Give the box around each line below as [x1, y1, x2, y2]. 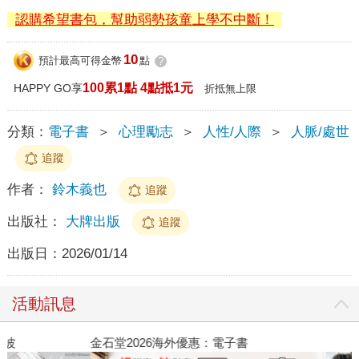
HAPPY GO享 [13, 81, 83, 95]
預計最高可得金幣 [38, 54, 122, 67]
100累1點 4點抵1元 [82, 80, 193, 95]
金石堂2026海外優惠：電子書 [15, 335, 174, 349]
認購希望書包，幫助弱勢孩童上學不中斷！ [14, 11, 274, 27]
